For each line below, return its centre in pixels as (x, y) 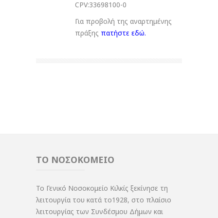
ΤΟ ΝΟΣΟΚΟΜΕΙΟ (75, 160)
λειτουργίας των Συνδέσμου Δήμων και (100, 212)
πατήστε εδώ (123, 33)
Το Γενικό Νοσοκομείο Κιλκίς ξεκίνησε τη (102, 188)
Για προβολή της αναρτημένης (123, 21)
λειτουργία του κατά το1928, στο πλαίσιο (104, 200)
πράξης (88, 33)
